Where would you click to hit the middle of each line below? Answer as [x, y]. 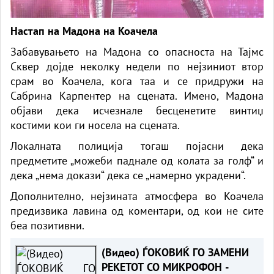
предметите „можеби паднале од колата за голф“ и [137, 160]
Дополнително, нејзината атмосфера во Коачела [137, 196]
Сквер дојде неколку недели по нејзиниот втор [137, 66]
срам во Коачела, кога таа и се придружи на [137, 81]
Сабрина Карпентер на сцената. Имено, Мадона [137, 95]
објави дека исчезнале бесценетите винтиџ [137, 110]
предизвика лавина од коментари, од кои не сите [137, 210]
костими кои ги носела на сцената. [95, 125]
